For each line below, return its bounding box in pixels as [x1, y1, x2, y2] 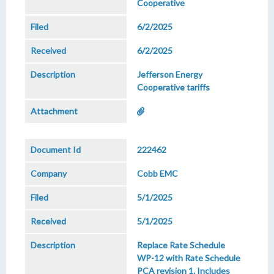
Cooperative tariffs [137, 82, 210, 92]
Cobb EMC [137, 168, 178, 179]
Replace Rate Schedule [137, 240, 225, 250]
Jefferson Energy [137, 69, 202, 80]
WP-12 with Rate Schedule [137, 253, 240, 263]
